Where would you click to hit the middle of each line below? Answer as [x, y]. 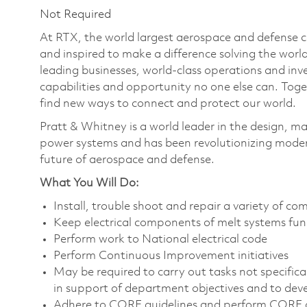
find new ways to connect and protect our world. [169, 103]
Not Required [75, 14]
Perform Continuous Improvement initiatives [171, 256]
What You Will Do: [89, 183]
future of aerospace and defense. [127, 160]
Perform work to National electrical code [160, 239]
